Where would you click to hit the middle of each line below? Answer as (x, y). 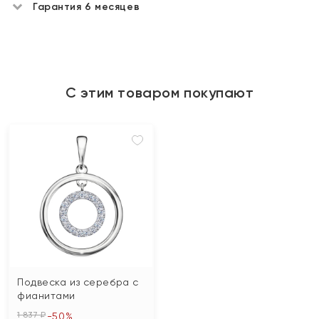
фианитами (47, 295)
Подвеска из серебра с (78, 282)
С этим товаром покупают (159, 93)
